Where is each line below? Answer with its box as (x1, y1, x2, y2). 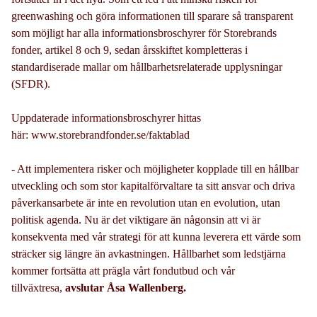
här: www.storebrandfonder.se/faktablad (11, 129, 190, 142)
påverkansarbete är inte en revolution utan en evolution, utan (11, 197, 280, 209)
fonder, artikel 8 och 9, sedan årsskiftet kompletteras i (11, 44, 248, 57)
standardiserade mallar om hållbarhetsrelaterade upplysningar (11, 61, 282, 74)
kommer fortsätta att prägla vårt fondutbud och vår (11, 265, 235, 277)
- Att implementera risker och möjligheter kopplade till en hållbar (11, 163, 299, 175)
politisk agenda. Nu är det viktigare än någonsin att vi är (11, 214, 260, 226)
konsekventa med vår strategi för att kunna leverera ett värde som (11, 231, 301, 243)
